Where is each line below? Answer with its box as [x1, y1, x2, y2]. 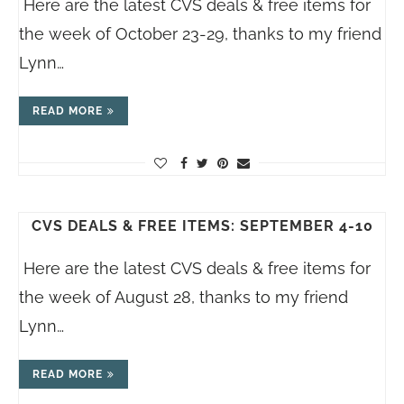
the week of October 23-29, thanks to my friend [19, 24, 381, 43]
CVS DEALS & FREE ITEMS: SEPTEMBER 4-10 [31, 217, 373, 234]
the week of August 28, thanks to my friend [19, 288, 348, 307]
